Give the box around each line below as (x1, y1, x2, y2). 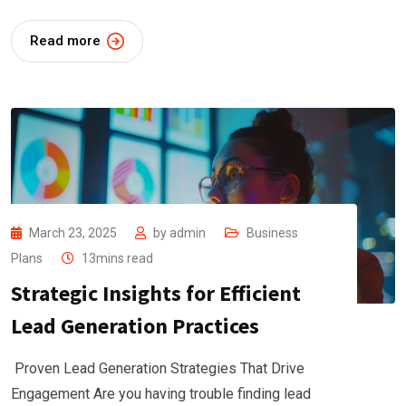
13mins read (82, 250, 153, 266)
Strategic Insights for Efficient (11, 278, 301, 307)
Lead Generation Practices (11, 311, 259, 340)
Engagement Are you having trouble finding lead (11, 384, 311, 402)
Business (246, 225, 298, 240)
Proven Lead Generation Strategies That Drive (11, 359, 304, 377)
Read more (30, 32, 101, 49)
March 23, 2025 (29, 225, 120, 240)
